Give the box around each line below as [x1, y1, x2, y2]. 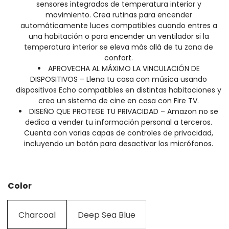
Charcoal [18, 209, 56, 221]
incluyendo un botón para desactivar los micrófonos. [24, 138, 213, 149]
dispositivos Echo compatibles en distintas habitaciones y [16, 84, 221, 95]
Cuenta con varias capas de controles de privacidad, [24, 127, 213, 138]
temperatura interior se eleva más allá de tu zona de [24, 41, 213, 52]
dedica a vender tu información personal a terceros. [25, 117, 212, 127]
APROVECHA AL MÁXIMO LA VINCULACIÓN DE [48, 63, 200, 74]
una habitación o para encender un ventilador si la [28, 31, 209, 41]
